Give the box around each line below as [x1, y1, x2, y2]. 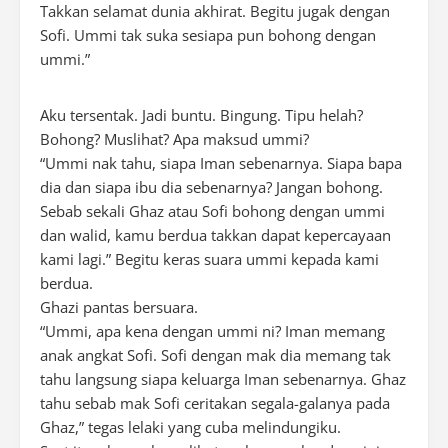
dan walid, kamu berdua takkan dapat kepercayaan [40, 225, 391, 245]
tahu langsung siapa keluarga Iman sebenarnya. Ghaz [40, 369, 406, 389]
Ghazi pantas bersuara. [40, 297, 198, 317]
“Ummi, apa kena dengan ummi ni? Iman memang [40, 321, 385, 341]
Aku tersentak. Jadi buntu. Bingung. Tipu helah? [40, 105, 363, 125]
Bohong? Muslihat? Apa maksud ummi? [40, 129, 309, 149]
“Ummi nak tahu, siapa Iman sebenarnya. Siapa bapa [40, 153, 402, 173]
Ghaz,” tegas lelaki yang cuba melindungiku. [40, 417, 341, 437]
